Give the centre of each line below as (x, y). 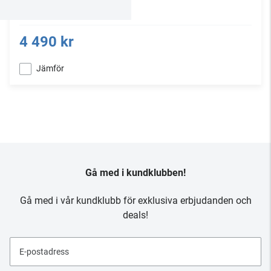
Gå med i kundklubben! (135, 173)
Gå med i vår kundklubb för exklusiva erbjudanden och (135, 201)
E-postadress (44, 252)
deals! (135, 215)
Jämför (50, 68)
